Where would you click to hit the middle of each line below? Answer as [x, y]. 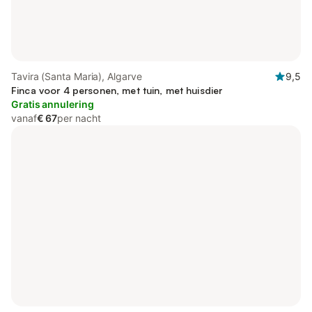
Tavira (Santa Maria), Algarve [77, 76]
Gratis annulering [53, 104]
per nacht [79, 118]
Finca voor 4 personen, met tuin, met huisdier [117, 90]
